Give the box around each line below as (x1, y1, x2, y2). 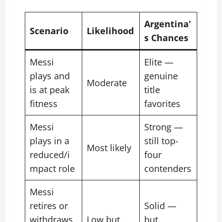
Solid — (144, 200, 176, 212)
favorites (144, 98, 180, 110)
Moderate (87, 77, 127, 89)
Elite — (144, 56, 173, 68)
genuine (144, 70, 178, 82)
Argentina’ (144, 18, 191, 30)
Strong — (144, 121, 183, 133)
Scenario (30, 25, 68, 37)
